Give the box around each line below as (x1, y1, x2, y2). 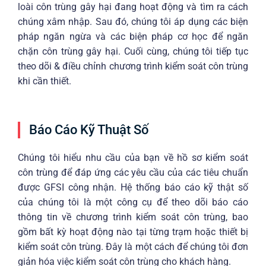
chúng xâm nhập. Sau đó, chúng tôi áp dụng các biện (18, 16, 248, 28)
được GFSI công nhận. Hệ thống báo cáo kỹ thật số (18, 181, 248, 193)
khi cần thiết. (18, 75, 71, 87)
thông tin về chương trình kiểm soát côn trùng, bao (18, 211, 248, 223)
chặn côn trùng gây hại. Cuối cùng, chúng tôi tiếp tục (18, 46, 248, 58)
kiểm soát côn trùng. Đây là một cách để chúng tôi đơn (18, 240, 248, 252)
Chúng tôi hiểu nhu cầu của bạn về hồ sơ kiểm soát (18, 151, 248, 163)
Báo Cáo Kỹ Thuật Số (29, 122, 148, 137)
